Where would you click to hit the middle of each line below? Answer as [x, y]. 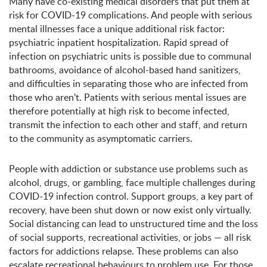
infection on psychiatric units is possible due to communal [130, 56]
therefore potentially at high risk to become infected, [119, 111]
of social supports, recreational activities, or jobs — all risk [130, 237]
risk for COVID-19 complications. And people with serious [131, 15]
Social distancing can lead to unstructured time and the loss [133, 223]
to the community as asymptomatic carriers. [101, 138]
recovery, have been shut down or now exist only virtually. [130, 210]
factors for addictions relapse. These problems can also [124, 251]
